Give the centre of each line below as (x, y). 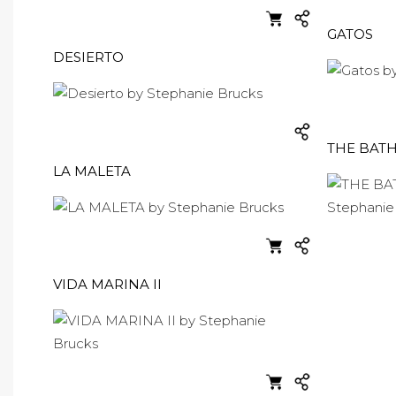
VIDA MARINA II (107, 284)
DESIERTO (88, 57)
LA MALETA (92, 171)
